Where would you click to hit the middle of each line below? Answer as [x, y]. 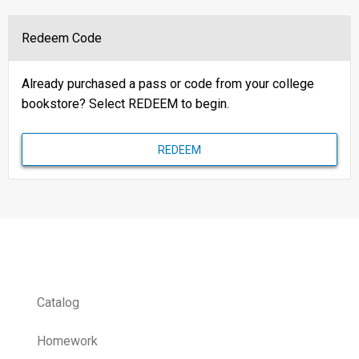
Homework [67, 341]
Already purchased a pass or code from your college [168, 84]
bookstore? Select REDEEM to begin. [125, 104]
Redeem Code [62, 38]
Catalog [58, 302]
